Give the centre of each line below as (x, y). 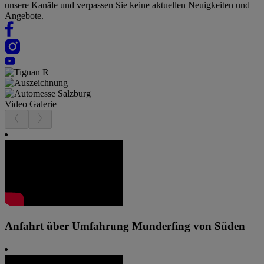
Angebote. (24, 16)
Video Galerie (31, 104)
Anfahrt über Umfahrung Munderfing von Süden (125, 226)
